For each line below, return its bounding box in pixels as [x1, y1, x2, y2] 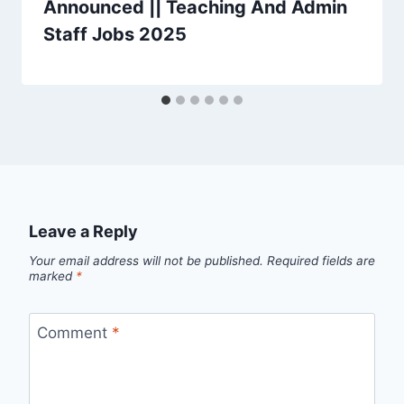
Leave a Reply [29, 221, 138, 241]
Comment [36, 324, 112, 343]
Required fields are [267, 252, 375, 268]
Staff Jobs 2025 [43, 23, 187, 45]
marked [29, 268, 76, 283]
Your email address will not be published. [29, 252, 263, 268]
